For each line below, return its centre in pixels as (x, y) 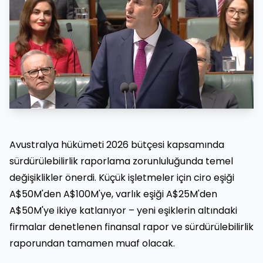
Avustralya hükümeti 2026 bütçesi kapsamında (117, 144)
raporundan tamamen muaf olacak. (92, 243)
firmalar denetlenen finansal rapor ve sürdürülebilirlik (131, 227)
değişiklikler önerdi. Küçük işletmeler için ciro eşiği (122, 177)
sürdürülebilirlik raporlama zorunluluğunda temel (121, 161)
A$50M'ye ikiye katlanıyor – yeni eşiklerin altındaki (123, 210)
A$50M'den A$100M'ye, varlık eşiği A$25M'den (113, 194)
